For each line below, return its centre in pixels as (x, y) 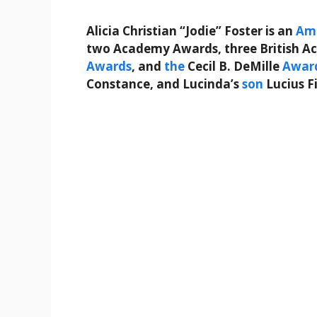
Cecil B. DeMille (234, 67)
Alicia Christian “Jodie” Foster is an (191, 31)
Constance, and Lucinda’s (164, 84)
